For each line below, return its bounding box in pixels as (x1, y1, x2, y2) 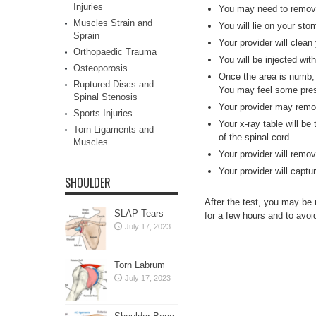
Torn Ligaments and (73, 124, 154, 135)
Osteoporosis (73, 63, 128, 73)
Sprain (73, 30, 99, 41)
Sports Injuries (73, 108, 133, 119)
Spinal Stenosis (73, 92, 138, 102)
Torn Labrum (114, 260, 165, 270)
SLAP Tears (114, 208, 164, 219)
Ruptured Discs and (73, 79, 154, 90)
